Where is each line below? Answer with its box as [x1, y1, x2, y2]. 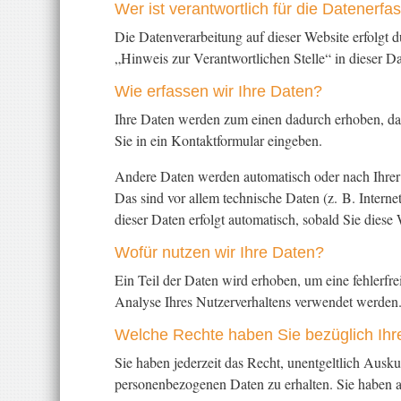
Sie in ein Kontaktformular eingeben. [114, 131, 322, 149]
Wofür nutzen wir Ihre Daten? [114, 243, 324, 261]
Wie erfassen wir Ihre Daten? [114, 82, 322, 100]
